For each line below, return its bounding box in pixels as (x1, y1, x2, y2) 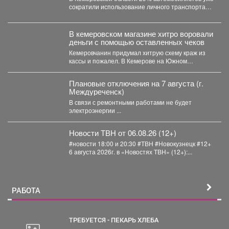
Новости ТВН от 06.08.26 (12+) (68, 127, 176, 138)
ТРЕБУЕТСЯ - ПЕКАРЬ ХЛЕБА (73, 215, 158, 224)
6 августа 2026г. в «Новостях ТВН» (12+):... (68, 147, 192, 156)
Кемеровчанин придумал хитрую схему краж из (68, 48, 205, 57)
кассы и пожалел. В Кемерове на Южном (68, 56, 121, 65)
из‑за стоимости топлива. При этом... (68, 10, 177, 19)
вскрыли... (68, 64, 98, 73)
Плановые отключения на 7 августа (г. (68, 77, 203, 88)
